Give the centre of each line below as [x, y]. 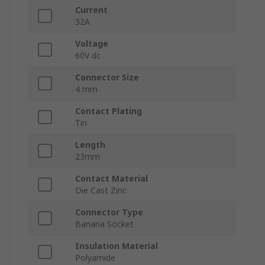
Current [91, 10]
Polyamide [95, 258]
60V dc [88, 56]
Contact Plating [109, 111]
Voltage [92, 44]
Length [90, 145]
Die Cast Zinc [101, 190]
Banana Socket [104, 224]
